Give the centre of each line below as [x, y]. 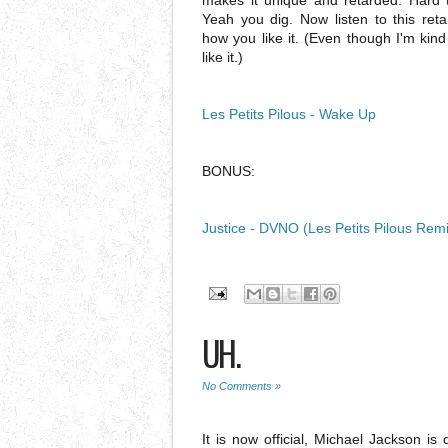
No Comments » [241, 386]
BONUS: [228, 171]
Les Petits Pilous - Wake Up [289, 114]
